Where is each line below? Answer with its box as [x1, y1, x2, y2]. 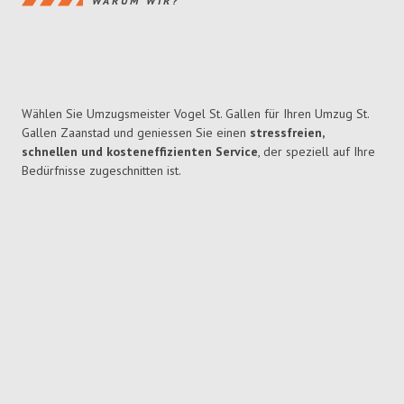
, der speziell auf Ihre [258, 143, 375, 161]
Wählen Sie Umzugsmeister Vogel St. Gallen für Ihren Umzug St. [22, 106, 369, 123]
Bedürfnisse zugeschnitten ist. [22, 162, 181, 179]
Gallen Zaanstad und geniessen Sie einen [22, 124, 250, 142]
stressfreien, [250, 124, 324, 142]
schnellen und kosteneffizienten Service [22, 143, 258, 161]
